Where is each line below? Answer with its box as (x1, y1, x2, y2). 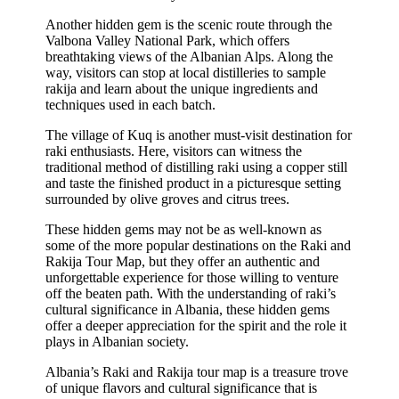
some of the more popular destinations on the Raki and (45, 237, 352, 253)
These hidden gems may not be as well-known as (45, 221, 322, 237)
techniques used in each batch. (45, 96, 216, 112)
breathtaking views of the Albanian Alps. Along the (45, 48, 334, 64)
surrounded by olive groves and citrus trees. (45, 191, 290, 207)
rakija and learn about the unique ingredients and (45, 80, 319, 96)
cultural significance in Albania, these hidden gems (45, 301, 330, 317)
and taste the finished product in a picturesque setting (45, 175, 342, 191)
